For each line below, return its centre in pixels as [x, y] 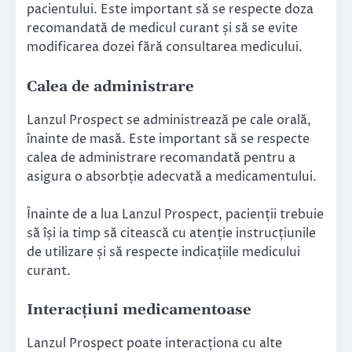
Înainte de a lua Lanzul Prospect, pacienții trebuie [175, 214]
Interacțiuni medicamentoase [139, 310]
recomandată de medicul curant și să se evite [162, 29]
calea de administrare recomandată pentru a [161, 158]
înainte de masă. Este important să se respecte [168, 139]
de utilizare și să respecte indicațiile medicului [163, 252]
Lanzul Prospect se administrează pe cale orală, [169, 120]
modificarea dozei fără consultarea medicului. [165, 48]
